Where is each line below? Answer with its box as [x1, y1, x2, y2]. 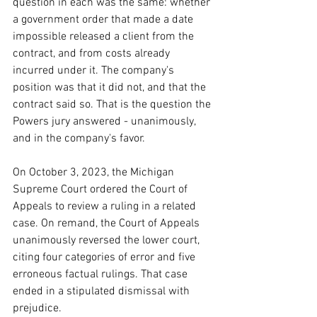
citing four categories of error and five [13, 250, 198, 265]
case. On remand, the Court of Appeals [13, 217, 202, 231]
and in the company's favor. [13, 132, 145, 146]
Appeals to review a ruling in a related [13, 200, 199, 214]
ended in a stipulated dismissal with [13, 284, 192, 299]
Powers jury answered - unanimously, [13, 115, 198, 129]
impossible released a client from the [13, 30, 197, 44]
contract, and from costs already [13, 47, 173, 61]
